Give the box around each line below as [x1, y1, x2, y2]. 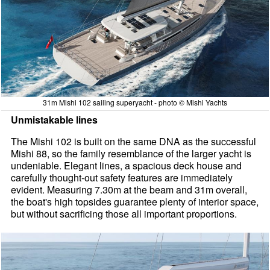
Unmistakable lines [11, 113, 98, 127]
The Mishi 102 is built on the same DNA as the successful [11, 134, 257, 149]
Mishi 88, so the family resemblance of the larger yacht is [11, 146, 252, 161]
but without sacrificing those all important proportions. [11, 207, 237, 221]
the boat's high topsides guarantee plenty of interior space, [11, 195, 259, 209]
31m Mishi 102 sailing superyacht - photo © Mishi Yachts [42, 97, 227, 108]
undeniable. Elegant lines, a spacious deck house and [11, 159, 242, 173]
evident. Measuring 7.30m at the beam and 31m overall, [11, 183, 248, 197]
